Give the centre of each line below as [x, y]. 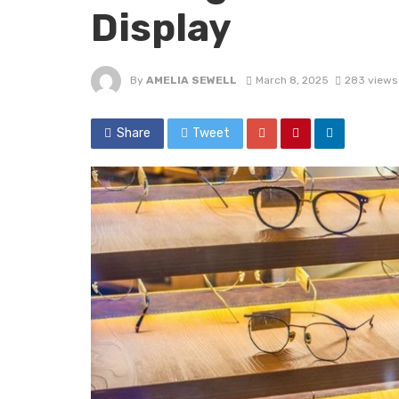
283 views [370, 80]
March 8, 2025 [292, 80]
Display [161, 28]
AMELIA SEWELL [191, 80]
